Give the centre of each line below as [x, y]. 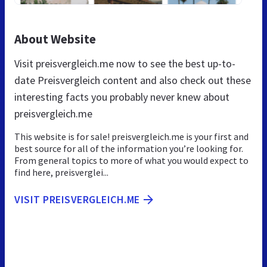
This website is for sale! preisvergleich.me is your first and [131, 136]
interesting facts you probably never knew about [122, 97]
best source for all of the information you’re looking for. [129, 148]
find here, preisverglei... [61, 172]
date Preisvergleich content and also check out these [133, 80]
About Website [55, 39]
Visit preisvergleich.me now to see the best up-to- [125, 63]
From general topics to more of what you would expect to [131, 160]
